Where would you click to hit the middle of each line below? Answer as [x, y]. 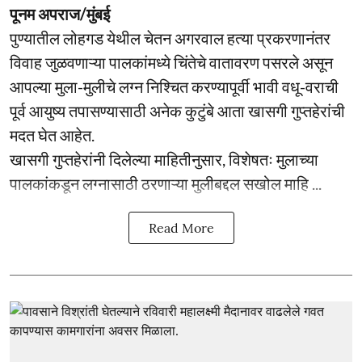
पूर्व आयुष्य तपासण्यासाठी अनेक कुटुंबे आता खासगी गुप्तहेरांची [177, 111]
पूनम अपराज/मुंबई [60, 14]
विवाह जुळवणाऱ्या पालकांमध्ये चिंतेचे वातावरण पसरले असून [171, 62]
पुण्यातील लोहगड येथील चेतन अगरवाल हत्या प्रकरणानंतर [170, 38]
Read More [181, 228]
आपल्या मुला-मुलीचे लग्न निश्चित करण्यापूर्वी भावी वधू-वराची [174, 86]
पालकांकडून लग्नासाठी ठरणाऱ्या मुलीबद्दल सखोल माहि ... [166, 183]
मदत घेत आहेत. [52, 135]
